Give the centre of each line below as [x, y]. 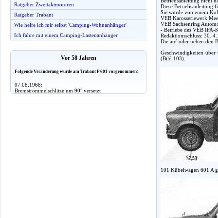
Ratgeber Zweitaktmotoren [44, 4]
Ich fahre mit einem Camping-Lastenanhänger [66, 35]
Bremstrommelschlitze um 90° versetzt [58, 90]
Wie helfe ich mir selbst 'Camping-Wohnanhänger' [70, 25]
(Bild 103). [173, 58]
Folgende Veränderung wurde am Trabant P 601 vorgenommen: [76, 72]
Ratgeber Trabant [34, 15]
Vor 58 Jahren [78, 58]
